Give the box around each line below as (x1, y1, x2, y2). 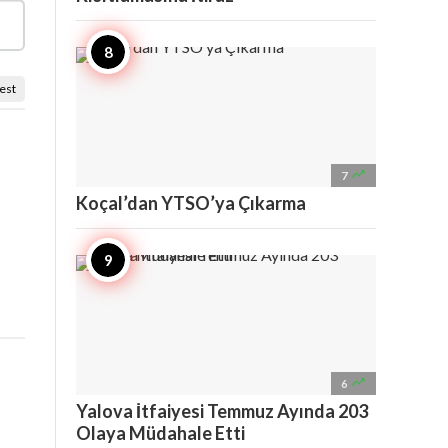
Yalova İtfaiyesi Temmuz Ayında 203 (76, 400, 368, 422)
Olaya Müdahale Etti (76, 422, 245, 444)
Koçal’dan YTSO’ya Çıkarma (76, 192, 306, 214)
